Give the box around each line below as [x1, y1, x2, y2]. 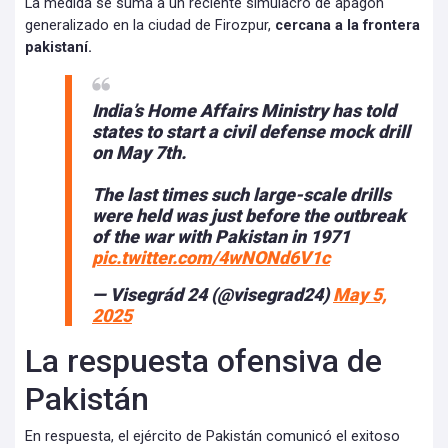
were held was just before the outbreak [92, 205, 406, 227]
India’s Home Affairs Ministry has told [92, 100, 396, 122]
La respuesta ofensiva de [25, 342, 382, 381]
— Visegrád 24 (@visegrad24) [92, 284, 333, 306]
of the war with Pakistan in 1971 [92, 226, 350, 248]
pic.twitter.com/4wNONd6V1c [92, 247, 330, 269]
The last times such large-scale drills [92, 184, 391, 206]
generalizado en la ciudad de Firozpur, [25, 17, 275, 35]
